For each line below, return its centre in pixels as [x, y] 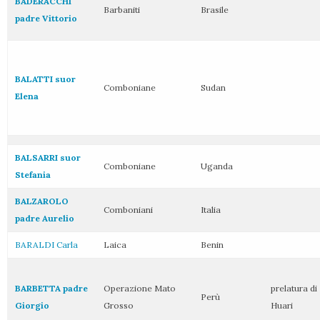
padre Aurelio [45, 218]
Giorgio [32, 305]
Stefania [33, 175]
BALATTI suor [45, 79]
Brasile [215, 10]
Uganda [217, 166]
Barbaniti [122, 10]
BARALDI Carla [46, 245]
